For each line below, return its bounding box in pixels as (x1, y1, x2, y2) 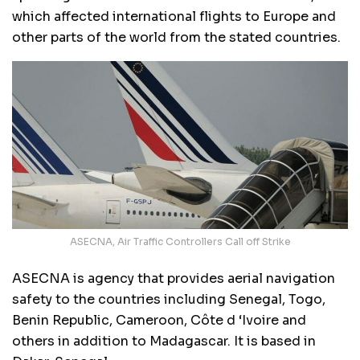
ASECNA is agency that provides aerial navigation (12, 269, 335, 287)
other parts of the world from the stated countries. (12, 28, 341, 46)
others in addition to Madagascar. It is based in (12, 332, 316, 350)
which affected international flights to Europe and (12, 7, 336, 25)
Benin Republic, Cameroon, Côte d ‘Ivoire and (12, 311, 306, 329)
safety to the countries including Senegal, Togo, (12, 290, 325, 308)
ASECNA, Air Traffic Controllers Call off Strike (69, 235, 291, 247)
